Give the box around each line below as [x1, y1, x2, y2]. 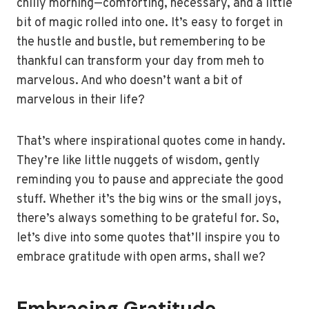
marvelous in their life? [17, 92, 145, 108]
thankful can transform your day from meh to [17, 54, 264, 70]
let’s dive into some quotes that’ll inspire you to [17, 230, 280, 246]
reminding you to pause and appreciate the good [17, 172, 283, 188]
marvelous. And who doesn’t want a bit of [17, 73, 243, 89]
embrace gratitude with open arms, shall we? [17, 250, 266, 266]
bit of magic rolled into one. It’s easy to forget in [17, 15, 283, 31]
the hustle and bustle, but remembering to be [17, 34, 266, 50]
